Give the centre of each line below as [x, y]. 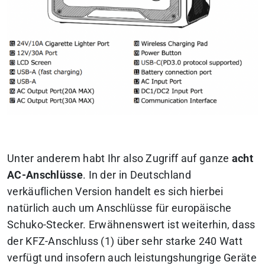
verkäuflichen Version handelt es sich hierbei [115, 192]
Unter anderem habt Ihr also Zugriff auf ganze [119, 159]
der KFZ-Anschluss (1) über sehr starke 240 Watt [125, 242]
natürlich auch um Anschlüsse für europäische [119, 209]
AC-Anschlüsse [45, 175]
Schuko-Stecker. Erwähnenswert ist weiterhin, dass [131, 225]
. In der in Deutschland [137, 175]
